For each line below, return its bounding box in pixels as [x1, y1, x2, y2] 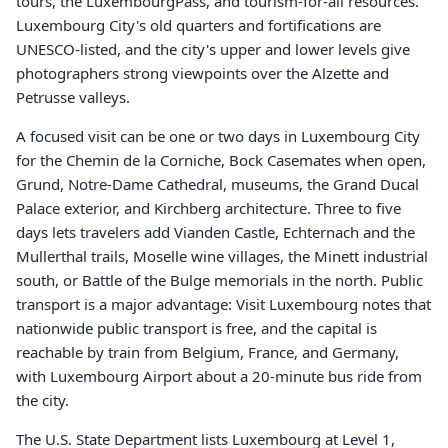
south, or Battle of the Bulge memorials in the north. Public [16, 270, 423, 290]
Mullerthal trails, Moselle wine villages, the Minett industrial [16, 246, 428, 266]
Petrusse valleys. [16, 87, 130, 107]
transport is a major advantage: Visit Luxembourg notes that [16, 294, 431, 314]
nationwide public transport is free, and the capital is [16, 318, 377, 338]
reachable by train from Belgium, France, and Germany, [16, 342, 399, 362]
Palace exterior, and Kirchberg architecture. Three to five [16, 198, 401, 218]
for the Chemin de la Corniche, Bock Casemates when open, [16, 150, 426, 170]
